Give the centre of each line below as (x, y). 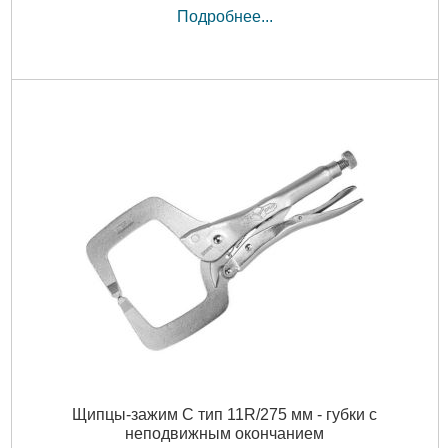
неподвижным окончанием (224, 434)
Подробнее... (224, 16)
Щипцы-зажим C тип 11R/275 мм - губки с (224, 415)
